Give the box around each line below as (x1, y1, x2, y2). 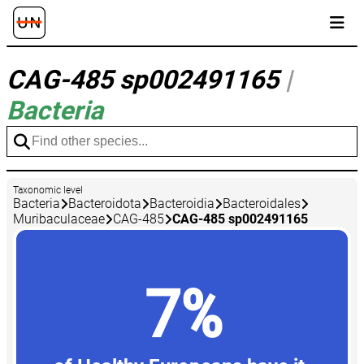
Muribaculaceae (13, 211, 105, 227)
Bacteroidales (223, 196, 301, 212)
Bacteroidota (68, 196, 141, 212)
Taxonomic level (13, 184, 83, 197)
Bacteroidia (149, 196, 214, 212)
